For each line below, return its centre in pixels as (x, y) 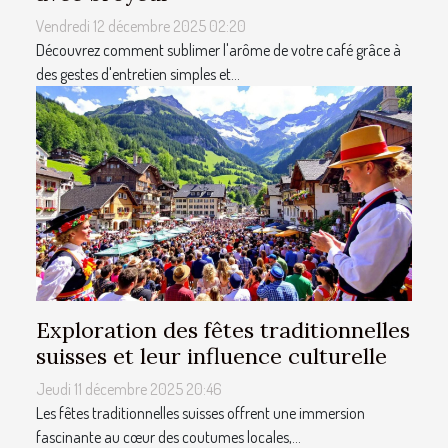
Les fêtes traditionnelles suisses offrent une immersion (200, 413)
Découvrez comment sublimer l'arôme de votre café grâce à (218, 50)
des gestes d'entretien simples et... (138, 74)
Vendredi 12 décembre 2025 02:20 (141, 26)
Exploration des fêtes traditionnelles (223, 330)
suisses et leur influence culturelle (211, 356)
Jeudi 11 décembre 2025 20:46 (129, 389)
